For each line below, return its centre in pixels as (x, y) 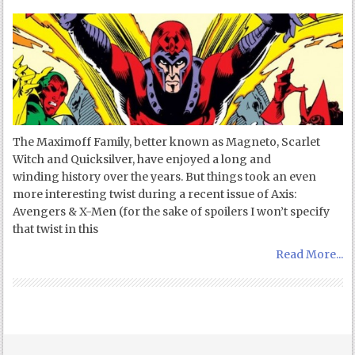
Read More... (309, 254)
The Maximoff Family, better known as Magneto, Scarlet (167, 141)
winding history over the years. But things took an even (165, 176)
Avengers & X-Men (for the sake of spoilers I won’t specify (172, 211)
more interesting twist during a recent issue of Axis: (155, 194)
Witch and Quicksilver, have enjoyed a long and (142, 159)
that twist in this (56, 229)
